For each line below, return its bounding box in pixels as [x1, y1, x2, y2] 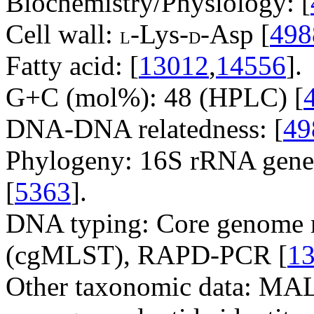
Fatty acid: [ [6, 50, 139, 81]
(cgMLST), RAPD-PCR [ [6, 239, 287, 270]
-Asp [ [200, 18, 270, 49]
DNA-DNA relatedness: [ [6, 113, 283, 144]
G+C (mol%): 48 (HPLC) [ [6, 81, 303, 112]
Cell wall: [6, 18, 120, 49]
